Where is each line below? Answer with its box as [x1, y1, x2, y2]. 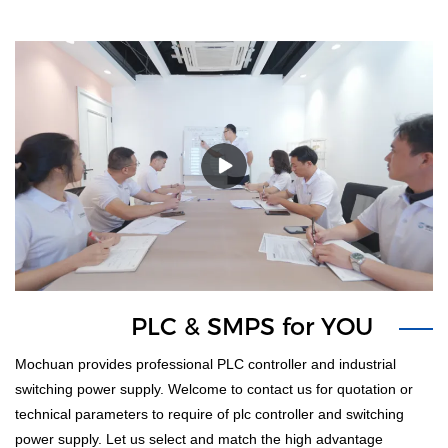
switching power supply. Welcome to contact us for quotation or [15, 381, 413, 398]
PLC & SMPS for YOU [131, 312, 374, 342]
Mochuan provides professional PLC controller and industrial [15, 356, 396, 373]
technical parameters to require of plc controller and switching [15, 406, 404, 423]
